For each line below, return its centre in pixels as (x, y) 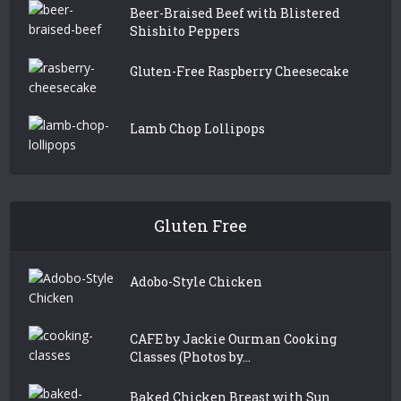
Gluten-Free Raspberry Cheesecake (240, 71)
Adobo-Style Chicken (196, 281)
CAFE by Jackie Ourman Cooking (234, 338)
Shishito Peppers (185, 30)
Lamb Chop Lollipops (198, 128)
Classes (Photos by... (191, 356)
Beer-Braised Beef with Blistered (235, 13)
